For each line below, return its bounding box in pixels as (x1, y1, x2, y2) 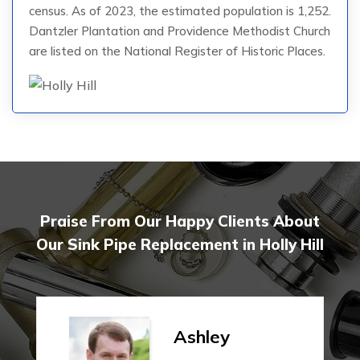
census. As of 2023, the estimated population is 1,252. (29, 2, 331, 18)
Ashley (174, 325, 230, 349)
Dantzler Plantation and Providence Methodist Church (29, 22, 330, 39)
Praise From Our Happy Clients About (40, 211, 320, 231)
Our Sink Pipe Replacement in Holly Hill (36, 235, 324, 255)
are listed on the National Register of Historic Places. (29, 43, 325, 59)
